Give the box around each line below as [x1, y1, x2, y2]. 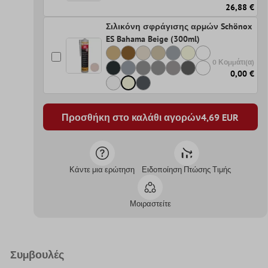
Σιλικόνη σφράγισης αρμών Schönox [105, 21, 252, 32]
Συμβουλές [10, 248, 64, 262]
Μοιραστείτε [129, 199, 171, 209]
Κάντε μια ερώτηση [69, 165, 135, 175]
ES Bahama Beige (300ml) [105, 33, 200, 45]
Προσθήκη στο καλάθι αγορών [62, 111, 202, 123]
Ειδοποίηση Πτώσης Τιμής [142, 165, 232, 175]
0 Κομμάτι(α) [212, 57, 255, 66]
